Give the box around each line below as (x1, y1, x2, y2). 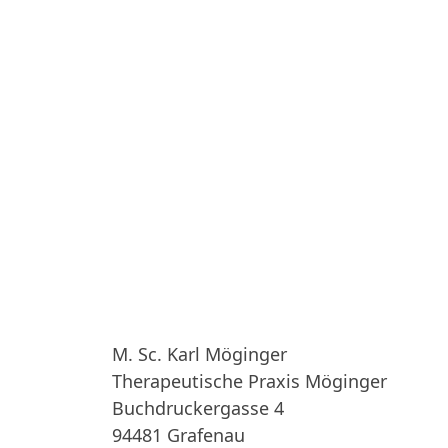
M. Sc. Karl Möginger (112, 342, 287, 366)
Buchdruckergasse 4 (112, 396, 284, 420)
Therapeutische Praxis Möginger (112, 369, 387, 393)
